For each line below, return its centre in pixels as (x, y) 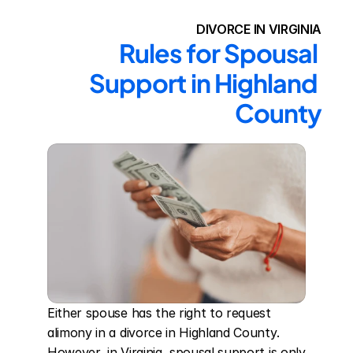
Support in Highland (203, 83)
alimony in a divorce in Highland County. (163, 333)
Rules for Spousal (218, 53)
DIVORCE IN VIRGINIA (259, 29)
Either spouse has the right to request (159, 313)
